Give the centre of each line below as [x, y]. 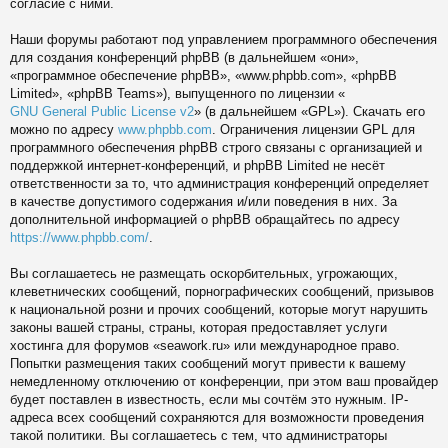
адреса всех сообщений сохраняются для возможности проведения [217, 417]
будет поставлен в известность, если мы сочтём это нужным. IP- [209, 399]
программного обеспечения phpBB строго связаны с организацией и [216, 147]
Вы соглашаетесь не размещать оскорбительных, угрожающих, [204, 273]
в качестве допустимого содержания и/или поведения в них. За [203, 201]
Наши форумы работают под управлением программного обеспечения [223, 39]
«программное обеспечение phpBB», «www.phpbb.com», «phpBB [203, 75]
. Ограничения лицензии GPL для [313, 129]
